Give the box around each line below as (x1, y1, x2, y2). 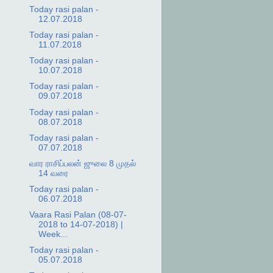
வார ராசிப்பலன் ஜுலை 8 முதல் (29, 158, 136, 168)
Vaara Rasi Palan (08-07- (29, 210, 127, 219)
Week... (38, 230, 68, 239)
